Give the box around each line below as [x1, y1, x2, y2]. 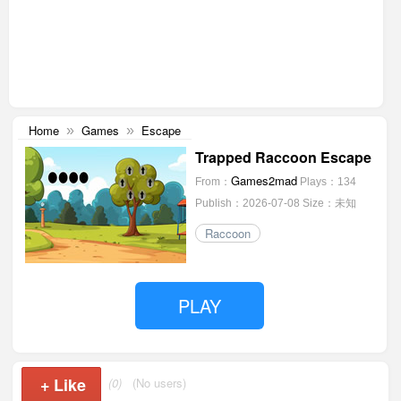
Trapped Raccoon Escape [194, 147, 371, 167]
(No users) [132, 374, 187, 392]
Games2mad [230, 172, 297, 189]
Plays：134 [299, 175, 356, 188]
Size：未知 [302, 197, 356, 209]
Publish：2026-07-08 [194, 197, 300, 209]
